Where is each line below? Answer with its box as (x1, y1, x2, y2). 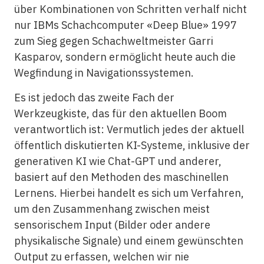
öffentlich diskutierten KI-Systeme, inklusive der (14, 138, 250, 152)
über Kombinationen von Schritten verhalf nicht (14, 2, 247, 16)
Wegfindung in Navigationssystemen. (14, 66, 194, 80)
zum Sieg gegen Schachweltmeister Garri (14, 34, 213, 48)
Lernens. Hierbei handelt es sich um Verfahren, (14, 186, 244, 200)
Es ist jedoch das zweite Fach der (14, 90, 174, 104)
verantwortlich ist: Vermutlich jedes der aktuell (14, 122, 244, 136)
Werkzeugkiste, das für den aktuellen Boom (14, 106, 227, 120)
